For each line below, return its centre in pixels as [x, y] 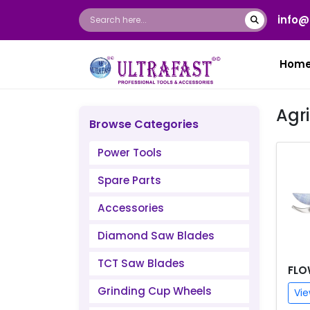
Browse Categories [144, 124]
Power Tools [130, 153]
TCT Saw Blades [141, 263]
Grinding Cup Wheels [155, 291]
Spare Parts [129, 180]
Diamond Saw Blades [156, 236]
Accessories [131, 208]
